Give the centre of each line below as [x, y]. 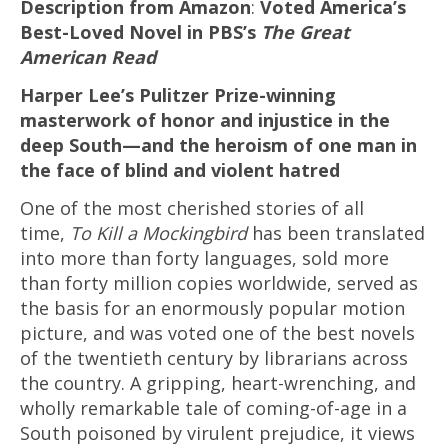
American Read [88, 57]
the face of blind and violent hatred [180, 170]
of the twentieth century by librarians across [214, 358]
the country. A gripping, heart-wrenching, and [218, 383]
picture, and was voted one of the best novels [217, 333]
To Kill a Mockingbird [158, 233]
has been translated [336, 233]
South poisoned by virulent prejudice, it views [217, 433]
